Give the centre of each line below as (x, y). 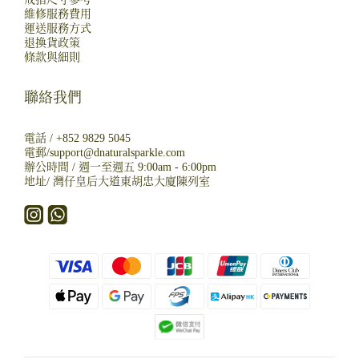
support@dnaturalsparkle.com (117, 153)
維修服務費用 (58, 14)
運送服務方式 (58, 28)
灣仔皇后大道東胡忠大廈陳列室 (131, 182)
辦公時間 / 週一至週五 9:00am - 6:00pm (122, 167)
